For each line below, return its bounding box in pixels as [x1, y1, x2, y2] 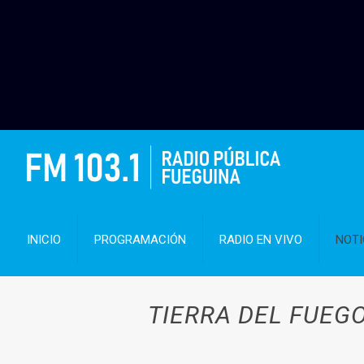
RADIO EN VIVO [219, 232, 303, 247]
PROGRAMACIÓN [94, 232, 187, 247]
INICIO [27, 232, 62, 247]
